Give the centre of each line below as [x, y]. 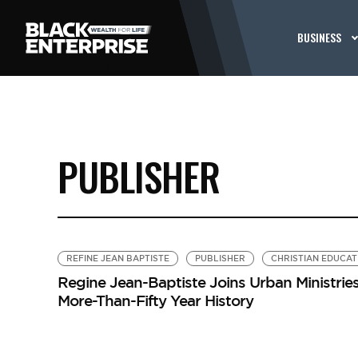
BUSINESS [320, 37]
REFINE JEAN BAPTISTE [117, 259]
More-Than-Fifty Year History [155, 300]
